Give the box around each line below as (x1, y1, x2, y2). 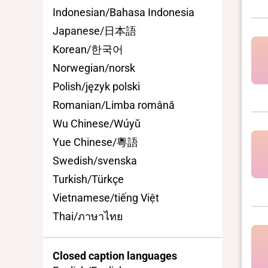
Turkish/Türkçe (53, 172, 124, 185)
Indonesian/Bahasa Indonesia (53, 5, 194, 19)
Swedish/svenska (53, 154, 137, 167)
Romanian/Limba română (53, 98, 175, 111)
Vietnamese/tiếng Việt (53, 191, 159, 204)
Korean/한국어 (53, 42, 123, 56)
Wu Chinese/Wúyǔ (53, 117, 141, 130)
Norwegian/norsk (53, 61, 135, 74)
